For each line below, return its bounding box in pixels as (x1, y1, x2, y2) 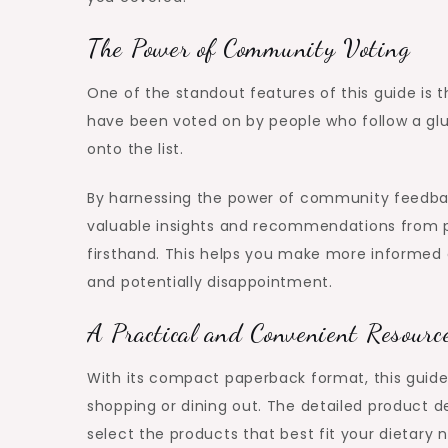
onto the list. (87, 139, 184, 160)
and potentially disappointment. (87, 272, 333, 293)
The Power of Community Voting (87, 32, 411, 64)
